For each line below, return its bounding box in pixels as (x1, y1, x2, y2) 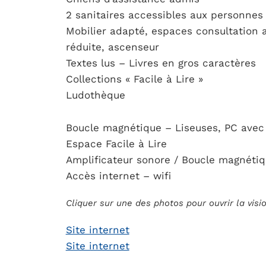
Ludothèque (65, 89, 125, 102)
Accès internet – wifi (65, 169, 171, 182)
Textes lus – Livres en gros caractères (65, 57, 256, 69)
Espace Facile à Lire (65, 137, 167, 150)
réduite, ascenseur (65, 41, 159, 53)
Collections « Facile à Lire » (65, 73, 203, 85)
